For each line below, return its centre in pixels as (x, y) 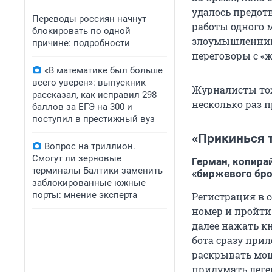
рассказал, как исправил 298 (94, 95)
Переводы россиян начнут (89, 19)
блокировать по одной (81, 31)
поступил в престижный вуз (93, 119)
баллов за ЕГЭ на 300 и (82, 107)
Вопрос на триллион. (90, 146)
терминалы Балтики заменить (97, 171)
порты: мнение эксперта (85, 195)
